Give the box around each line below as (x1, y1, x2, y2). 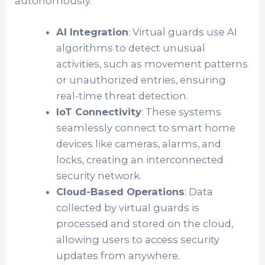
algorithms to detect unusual (56, 41, 205, 54)
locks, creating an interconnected (56, 153, 224, 166)
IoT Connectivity (56, 105, 141, 118)
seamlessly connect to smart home (56, 121, 235, 134)
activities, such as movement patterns (56, 57, 248, 70)
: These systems (141, 105, 221, 118)
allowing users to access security (56, 233, 219, 245)
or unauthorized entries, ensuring (56, 73, 226, 86)
